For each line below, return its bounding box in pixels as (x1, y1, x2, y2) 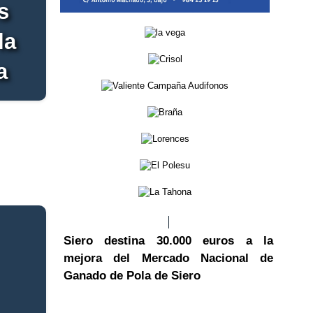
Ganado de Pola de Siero (64, 268, 201, 282)
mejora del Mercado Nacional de (64, 251, 273, 265)
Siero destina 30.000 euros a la (64, 233, 273, 247)
